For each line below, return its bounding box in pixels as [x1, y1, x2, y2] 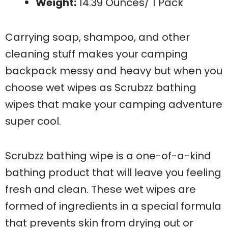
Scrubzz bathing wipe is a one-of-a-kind [5, 149, 211, 163]
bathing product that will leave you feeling [5, 165, 221, 180]
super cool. [5, 114, 64, 129]
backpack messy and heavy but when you [5, 64, 222, 78]
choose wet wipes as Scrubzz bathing [5, 80, 196, 95]
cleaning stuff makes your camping [5, 47, 188, 62]
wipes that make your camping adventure [5, 97, 222, 112]
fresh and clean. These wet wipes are [5, 182, 196, 197]
